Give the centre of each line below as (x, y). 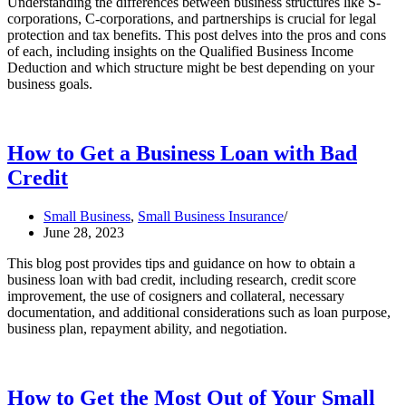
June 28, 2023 (84, 233)
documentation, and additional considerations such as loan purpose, (199, 313)
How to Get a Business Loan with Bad (182, 154)
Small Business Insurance (211, 217)
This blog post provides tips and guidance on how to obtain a (181, 264)
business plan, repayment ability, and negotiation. (147, 329)
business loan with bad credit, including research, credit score (182, 280)
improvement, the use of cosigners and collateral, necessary (176, 296)
